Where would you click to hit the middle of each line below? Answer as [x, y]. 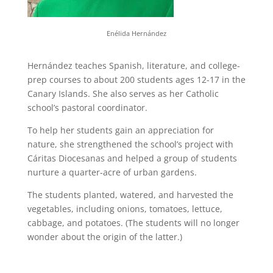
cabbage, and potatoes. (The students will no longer [133, 222]
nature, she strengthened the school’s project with [130, 144]
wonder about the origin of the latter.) [105, 236]
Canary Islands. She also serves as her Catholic [123, 93]
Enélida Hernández [136, 33]
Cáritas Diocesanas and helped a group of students [132, 158]
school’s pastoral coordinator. [87, 107]
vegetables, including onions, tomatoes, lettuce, [125, 208]
